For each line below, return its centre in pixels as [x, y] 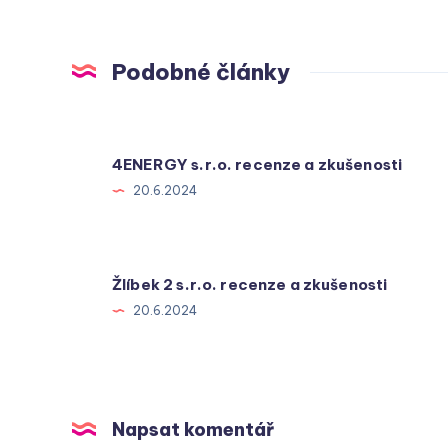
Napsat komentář [193, 430]
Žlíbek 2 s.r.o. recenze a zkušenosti [250, 284]
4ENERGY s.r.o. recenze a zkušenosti [257, 164]
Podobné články [201, 72]
